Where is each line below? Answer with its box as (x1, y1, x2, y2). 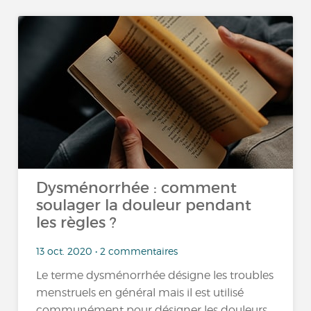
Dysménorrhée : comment (36, 178, 237, 197)
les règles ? (36, 213, 117, 232)
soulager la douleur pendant (36, 196, 252, 215)
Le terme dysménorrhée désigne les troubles (36, 269, 274, 283)
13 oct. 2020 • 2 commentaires (36, 244, 178, 257)
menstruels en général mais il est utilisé (36, 286, 244, 300)
